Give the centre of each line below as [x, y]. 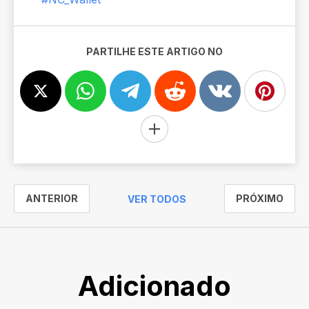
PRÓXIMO [260, 198]
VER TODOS [157, 199]
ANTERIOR [52, 198]
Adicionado [154, 286]
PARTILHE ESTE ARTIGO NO [154, 51]
